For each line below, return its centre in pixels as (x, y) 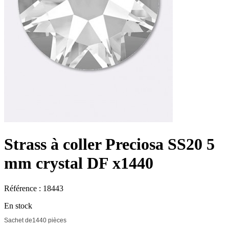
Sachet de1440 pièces (35, 220)
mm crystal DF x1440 (79, 163)
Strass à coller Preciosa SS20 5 (109, 144)
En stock (18, 205)
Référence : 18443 (34, 188)
